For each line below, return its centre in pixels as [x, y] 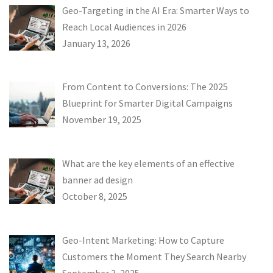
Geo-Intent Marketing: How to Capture [143, 240]
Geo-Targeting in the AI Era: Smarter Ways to [156, 10]
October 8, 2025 [95, 197]
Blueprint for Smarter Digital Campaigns [147, 103]
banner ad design [97, 180]
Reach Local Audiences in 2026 [124, 27]
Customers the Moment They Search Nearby [154, 256]
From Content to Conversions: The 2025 [145, 87]
